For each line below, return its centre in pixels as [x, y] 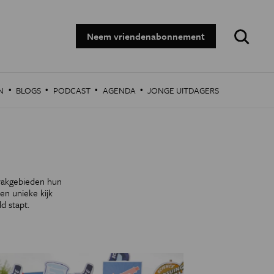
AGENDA [119, 90]
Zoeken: [244, 29]
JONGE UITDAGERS [183, 90]
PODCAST [72, 90]
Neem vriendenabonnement [146, 36]
